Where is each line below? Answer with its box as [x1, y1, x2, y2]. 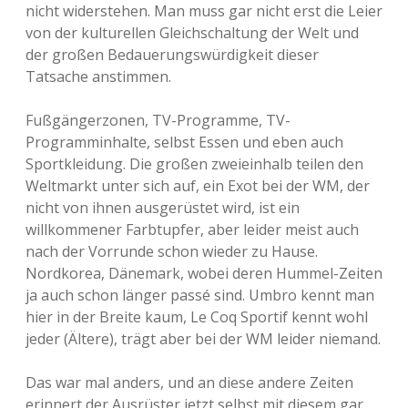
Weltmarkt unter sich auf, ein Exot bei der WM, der [25, 176, 370, 196]
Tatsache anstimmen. [25, 66, 171, 87]
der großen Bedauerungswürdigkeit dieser [25, 45, 319, 65]
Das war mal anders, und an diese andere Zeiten [25, 372, 353, 393]
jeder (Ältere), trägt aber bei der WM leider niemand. [25, 329, 381, 349]
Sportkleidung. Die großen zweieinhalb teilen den [25, 154, 363, 174]
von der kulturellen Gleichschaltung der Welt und [25, 23, 359, 43]
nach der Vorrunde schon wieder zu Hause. [25, 241, 318, 261]
